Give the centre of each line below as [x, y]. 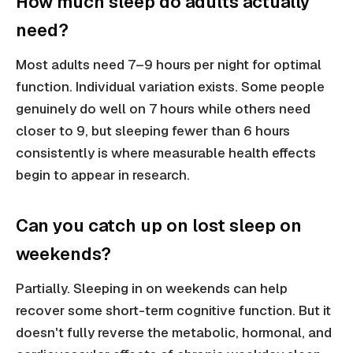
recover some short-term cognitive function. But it [173, 311]
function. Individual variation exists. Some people [170, 87]
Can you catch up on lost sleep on [159, 226]
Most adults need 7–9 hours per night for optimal [169, 65]
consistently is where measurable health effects [166, 153]
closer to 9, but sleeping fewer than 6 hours [153, 131]
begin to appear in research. [103, 175]
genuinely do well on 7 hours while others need [163, 109]
